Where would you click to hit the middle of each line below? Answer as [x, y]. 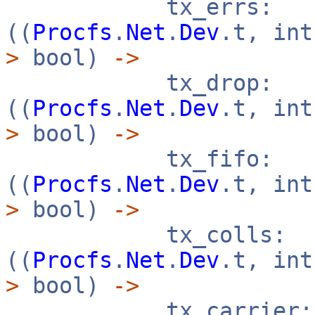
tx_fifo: [139, 159]
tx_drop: [139, 83]
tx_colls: [146, 235]
